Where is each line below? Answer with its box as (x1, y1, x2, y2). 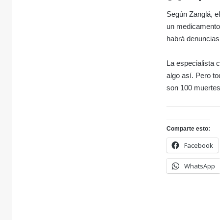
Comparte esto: (166, 125, 211, 133)
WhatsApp (184, 162, 216, 171)
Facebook (184, 141, 214, 150)
